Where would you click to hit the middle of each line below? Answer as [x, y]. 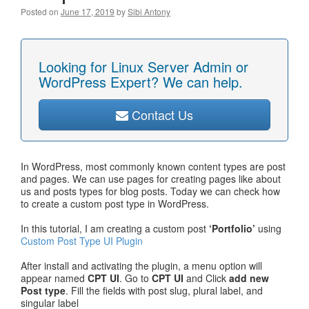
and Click [206, 278]
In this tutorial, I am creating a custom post [115, 228]
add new [249, 278]
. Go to [136, 278]
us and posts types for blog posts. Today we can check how [150, 191]
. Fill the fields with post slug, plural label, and [164, 290]
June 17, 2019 [88, 11]
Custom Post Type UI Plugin [82, 241]
